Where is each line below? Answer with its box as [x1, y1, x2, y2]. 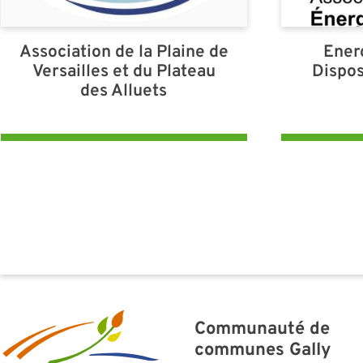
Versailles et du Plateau [32, 61, 216, 83]
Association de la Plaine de [19, 41, 228, 63]
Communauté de [194, 318, 330, 341]
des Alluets [80, 80, 168, 102]
